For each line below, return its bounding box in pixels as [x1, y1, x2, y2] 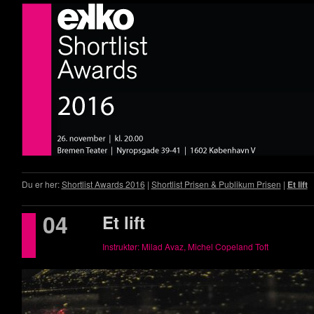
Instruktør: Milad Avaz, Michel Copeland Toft [102, 240, 269, 252]
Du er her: [21, 178, 62, 190]
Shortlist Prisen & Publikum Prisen [151, 178, 281, 190]
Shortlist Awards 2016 [61, 178, 145, 190]
